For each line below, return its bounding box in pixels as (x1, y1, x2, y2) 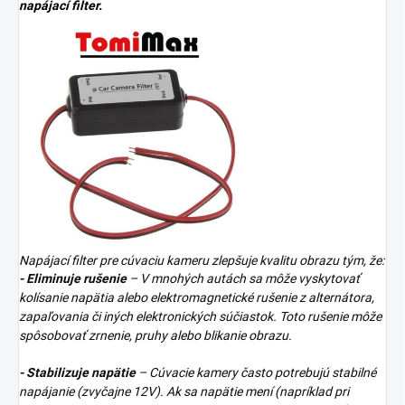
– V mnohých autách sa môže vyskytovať (127, 271, 360, 287)
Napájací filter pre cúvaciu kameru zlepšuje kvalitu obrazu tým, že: (19, 253, 384, 268)
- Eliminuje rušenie (19, 271, 127, 287)
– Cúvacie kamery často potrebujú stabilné (136, 365, 376, 381)
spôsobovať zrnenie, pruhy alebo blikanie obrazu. (19, 328, 292, 344)
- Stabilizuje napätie (19, 365, 136, 381)
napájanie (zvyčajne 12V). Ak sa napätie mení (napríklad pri (19, 384, 349, 400)
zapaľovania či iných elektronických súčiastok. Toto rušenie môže (19, 309, 381, 325)
